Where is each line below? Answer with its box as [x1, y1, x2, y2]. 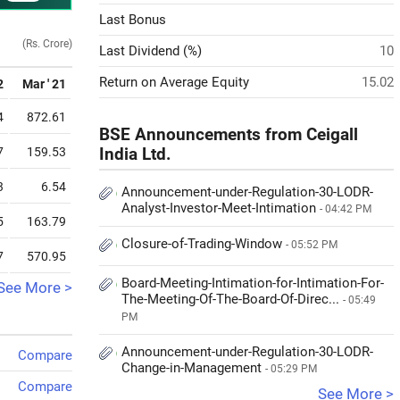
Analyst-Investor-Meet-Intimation [121, 200, 320, 216]
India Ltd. [99, 145, 171, 164]
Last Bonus [99, 12, 166, 28]
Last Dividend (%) [99, 43, 202, 59]
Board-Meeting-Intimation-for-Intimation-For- [121, 275, 384, 291]
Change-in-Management [121, 360, 265, 376]
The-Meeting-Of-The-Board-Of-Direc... [121, 291, 343, 307]
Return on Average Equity [99, 74, 249, 90]
